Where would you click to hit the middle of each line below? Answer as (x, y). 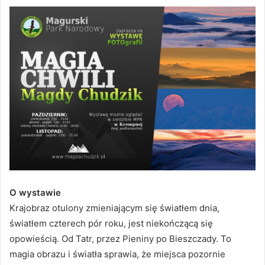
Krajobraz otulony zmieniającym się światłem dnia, (114, 208)
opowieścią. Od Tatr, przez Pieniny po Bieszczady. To (120, 239)
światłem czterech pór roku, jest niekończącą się (111, 224)
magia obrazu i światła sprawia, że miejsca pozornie (117, 254)
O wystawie (35, 193)
